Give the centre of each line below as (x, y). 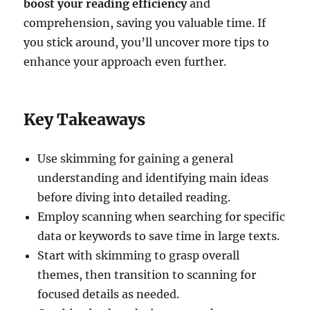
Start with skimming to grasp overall (139, 255)
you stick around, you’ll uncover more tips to (147, 42)
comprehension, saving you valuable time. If (145, 22)
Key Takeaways (85, 119)
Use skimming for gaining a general (136, 158)
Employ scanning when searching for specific (162, 216)
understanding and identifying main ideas (153, 177)
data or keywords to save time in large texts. (159, 236)
